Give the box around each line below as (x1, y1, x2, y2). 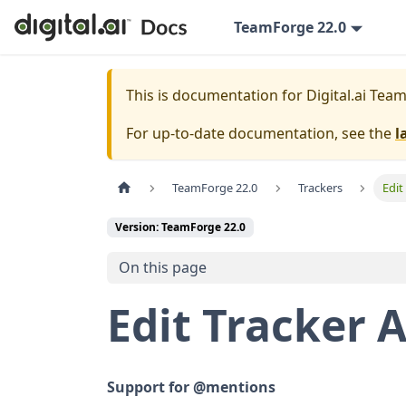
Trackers (297, 179, 343, 197)
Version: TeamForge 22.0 (115, 219, 246, 236)
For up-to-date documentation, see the (126, 123, 395, 143)
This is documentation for (126, 85, 306, 105)
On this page (118, 257, 207, 278)
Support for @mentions (107, 376, 275, 397)
